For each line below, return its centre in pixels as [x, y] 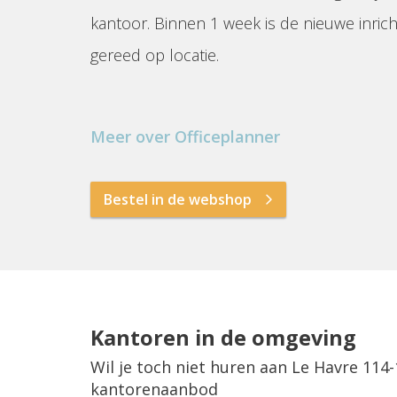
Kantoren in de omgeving [223, 338]
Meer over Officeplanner [185, 137]
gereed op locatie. [155, 55]
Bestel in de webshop [178, 200]
